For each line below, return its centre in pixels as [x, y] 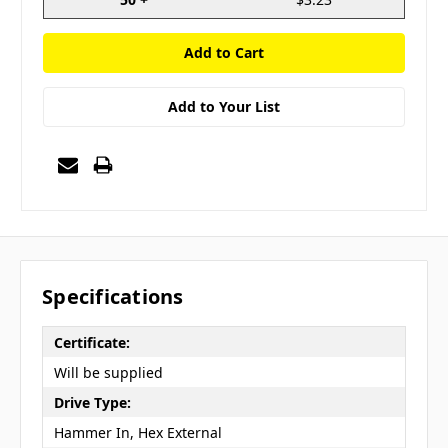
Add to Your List [224, 106]
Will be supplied [108, 372]
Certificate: [91, 342]
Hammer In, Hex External [137, 432]
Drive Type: [92, 402]
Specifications [113, 297]
